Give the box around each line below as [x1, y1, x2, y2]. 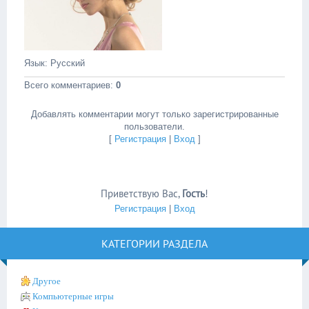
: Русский [45, 58, 85, 68]
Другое [32, 276, 61, 286]
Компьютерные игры [32, 291, 114, 301]
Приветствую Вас [101, 187, 178, 200]
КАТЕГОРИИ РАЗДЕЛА [101, 237, 208, 250]
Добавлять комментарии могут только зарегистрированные [30, 109, 279, 119]
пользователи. [124, 121, 185, 132]
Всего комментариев [24, 80, 110, 90]
